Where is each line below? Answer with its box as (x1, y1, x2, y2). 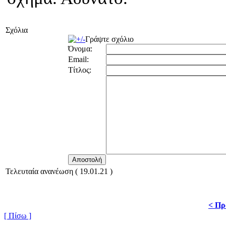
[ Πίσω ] (4, 211, 31, 220)
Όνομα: (68, 44, 92, 53)
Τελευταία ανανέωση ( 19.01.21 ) (6, 167, 112, 176)
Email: (68, 55, 89, 64)
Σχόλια (6, 26, 28, 35)
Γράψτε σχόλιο (85, 35, 134, 44)
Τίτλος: (68, 66, 91, 75)
